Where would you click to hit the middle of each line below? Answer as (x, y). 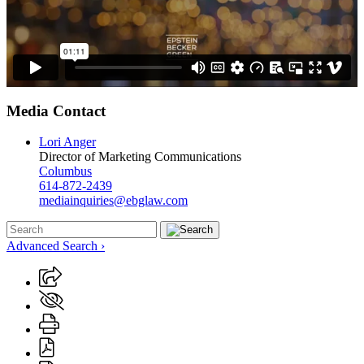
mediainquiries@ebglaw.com (113, 201)
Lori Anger (67, 142)
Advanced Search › (56, 246)
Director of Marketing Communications (140, 157)
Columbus (65, 171)
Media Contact (56, 110)
